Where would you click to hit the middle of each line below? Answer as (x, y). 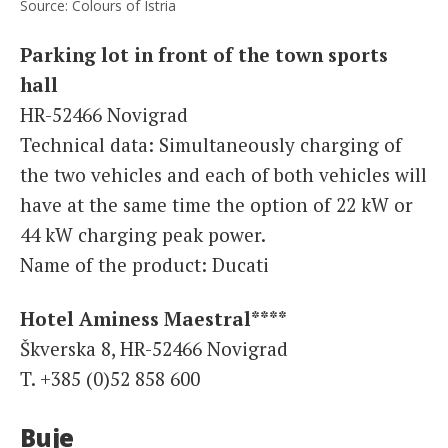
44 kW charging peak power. (143, 235)
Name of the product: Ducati (144, 265)
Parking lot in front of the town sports (204, 55)
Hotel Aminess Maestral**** (153, 318)
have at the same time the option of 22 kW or (216, 205)
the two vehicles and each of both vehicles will (223, 175)
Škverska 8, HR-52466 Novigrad (154, 348)
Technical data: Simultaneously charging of (211, 145)
